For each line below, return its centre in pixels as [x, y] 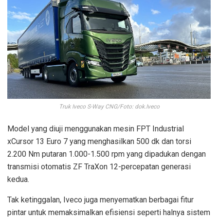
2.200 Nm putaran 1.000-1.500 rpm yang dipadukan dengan [107, 154]
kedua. [18, 179]
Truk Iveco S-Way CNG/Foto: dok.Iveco [109, 106]
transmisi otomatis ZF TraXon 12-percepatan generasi [99, 166]
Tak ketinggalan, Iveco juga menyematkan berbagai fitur [100, 200]
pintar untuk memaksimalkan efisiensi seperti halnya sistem [109, 212]
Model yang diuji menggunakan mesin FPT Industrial [96, 128]
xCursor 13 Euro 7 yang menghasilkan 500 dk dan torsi [99, 141]
